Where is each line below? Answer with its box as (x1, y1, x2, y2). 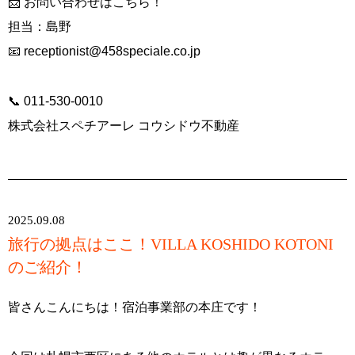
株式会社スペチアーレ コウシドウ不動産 (8, 118, 239, 132)
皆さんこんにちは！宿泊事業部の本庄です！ (8, 300, 261, 314)
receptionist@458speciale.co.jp (24, 44, 200, 58)
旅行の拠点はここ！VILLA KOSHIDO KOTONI (8, 235, 334, 253)
